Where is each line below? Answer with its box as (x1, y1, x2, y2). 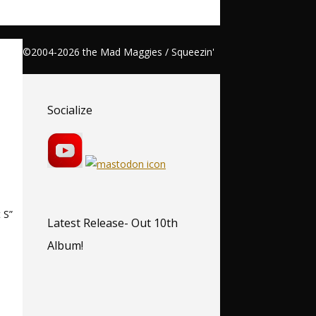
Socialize (47, 102, 92, 118)
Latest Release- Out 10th (47, 215, 178, 231)
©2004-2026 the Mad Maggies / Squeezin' (23, 45, 214, 59)
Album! (47, 238, 83, 254)
